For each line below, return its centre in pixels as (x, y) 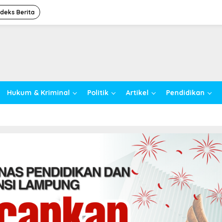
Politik (98, 93)
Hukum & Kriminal (38, 93)
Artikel (137, 93)
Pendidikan (185, 93)
